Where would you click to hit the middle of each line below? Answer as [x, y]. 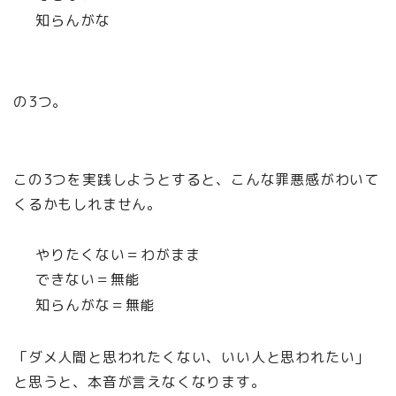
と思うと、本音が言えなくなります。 [140, 382]
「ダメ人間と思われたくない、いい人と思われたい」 [192, 358]
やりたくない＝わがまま [118, 254]
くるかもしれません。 [88, 204]
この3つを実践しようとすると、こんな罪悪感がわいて [196, 179]
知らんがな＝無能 [95, 305]
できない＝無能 [88, 280]
